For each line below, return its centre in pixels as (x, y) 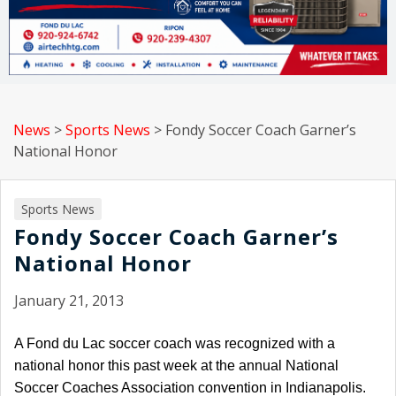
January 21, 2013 (69, 301)
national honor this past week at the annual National (176, 366)
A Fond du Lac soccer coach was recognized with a (175, 344)
